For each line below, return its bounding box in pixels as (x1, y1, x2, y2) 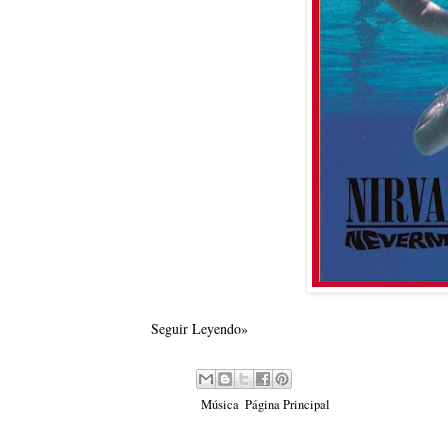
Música (201, 396, 239, 414)
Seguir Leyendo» (151, 318, 248, 338)
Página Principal (245, 396, 330, 414)
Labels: (159, 396, 201, 414)
